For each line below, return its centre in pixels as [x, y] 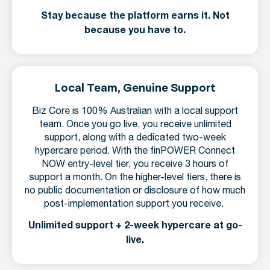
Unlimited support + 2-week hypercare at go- [135, 225]
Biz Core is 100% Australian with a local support [135, 111]
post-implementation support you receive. [135, 204]
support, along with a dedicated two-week [135, 138]
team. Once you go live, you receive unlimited [135, 125]
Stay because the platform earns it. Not [135, 15]
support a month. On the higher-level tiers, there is [135, 178]
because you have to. [135, 30]
